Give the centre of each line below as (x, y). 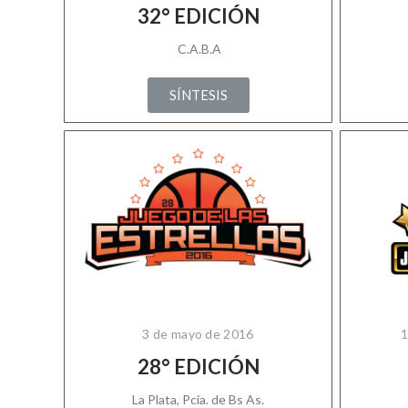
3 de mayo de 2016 (198, 334)
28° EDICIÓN (198, 367)
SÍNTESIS (198, 95)
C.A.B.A (198, 49)
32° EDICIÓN (198, 16)
